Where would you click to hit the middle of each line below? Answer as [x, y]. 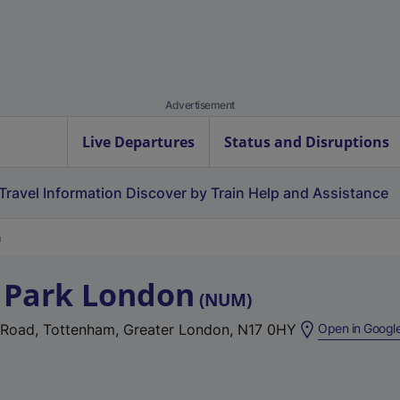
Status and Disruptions [307, 142]
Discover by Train [185, 193]
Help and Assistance [318, 193]
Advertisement [200, 105]
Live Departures [138, 142]
